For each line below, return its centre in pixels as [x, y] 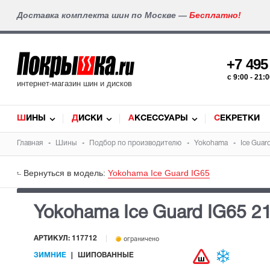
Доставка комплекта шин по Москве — [103, 15]
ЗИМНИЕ [50, 256]
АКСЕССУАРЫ [161, 118]
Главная [30, 143]
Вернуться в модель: [66, 173]
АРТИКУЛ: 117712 [65, 239]
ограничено [140, 239]
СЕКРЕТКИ [240, 118]
